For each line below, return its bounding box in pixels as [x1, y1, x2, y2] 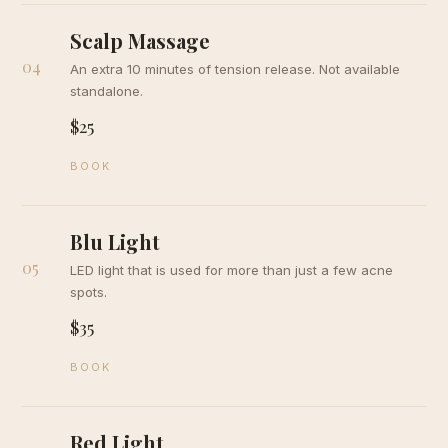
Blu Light [70, 228, 161, 255]
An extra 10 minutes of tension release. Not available [70, 61, 401, 77]
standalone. [70, 83, 144, 99]
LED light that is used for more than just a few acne [70, 262, 394, 278]
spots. [70, 284, 108, 300]
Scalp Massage [70, 27, 211, 54]
